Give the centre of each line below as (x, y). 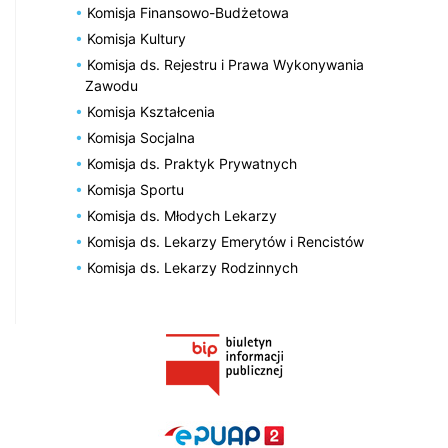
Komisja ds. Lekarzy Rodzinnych (193, 267)
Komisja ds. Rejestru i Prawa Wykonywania (226, 64)
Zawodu (111, 85)
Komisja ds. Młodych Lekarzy (182, 215)
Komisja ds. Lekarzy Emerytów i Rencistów (226, 241)
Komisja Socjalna (141, 137)
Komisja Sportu (136, 189)
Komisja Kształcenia (151, 111)
